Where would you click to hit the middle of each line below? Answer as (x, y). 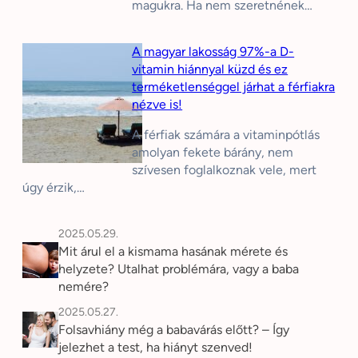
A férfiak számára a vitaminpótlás (226, 134)
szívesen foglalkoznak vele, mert (225, 169)
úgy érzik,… (54, 187)
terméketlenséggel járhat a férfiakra (234, 86)
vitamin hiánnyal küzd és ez (210, 69)
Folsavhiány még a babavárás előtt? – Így (174, 329)
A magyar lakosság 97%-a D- (213, 51)
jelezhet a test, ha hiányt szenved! (155, 347)
